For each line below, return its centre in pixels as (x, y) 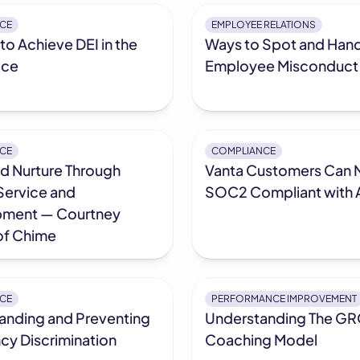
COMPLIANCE (243, 151)
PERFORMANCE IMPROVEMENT (284, 299)
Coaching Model (261, 340)
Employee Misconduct (281, 66)
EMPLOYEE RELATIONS (263, 25)
